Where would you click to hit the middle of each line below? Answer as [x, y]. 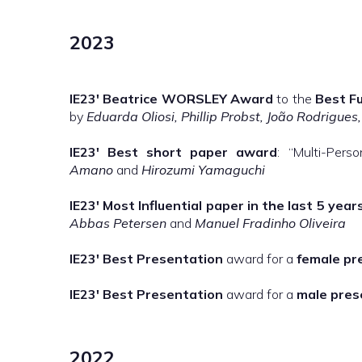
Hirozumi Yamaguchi [203, 170]
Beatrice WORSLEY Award [188, 99]
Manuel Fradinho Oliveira [270, 223]
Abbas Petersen [118, 223]
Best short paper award [193, 152]
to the [294, 99]
